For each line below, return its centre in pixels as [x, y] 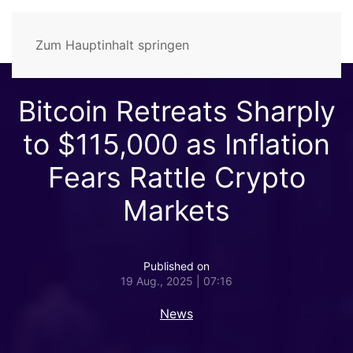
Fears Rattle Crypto [176, 177]
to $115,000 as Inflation [176, 144]
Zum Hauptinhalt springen [112, 45]
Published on [176, 266]
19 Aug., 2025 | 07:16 [176, 281]
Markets [176, 210]
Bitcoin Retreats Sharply [176, 111]
